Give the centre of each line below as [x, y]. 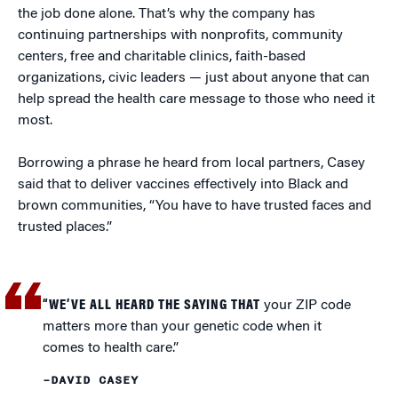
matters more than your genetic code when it [183, 327]
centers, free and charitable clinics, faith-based [162, 57]
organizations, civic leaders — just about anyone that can [194, 78]
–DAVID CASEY [91, 380]
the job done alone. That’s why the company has [167, 14]
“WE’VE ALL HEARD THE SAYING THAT [152, 306]
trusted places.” [65, 227]
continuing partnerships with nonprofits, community [180, 36]
